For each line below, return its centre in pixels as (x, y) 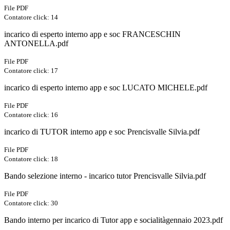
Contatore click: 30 (31, 203)
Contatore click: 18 (31, 159)
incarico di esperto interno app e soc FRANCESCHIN (92, 34)
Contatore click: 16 (31, 115)
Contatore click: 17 (31, 71)
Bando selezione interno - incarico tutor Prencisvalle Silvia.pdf (105, 176)
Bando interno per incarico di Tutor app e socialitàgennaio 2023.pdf (113, 220)
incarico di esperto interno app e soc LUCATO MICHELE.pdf (106, 88)
